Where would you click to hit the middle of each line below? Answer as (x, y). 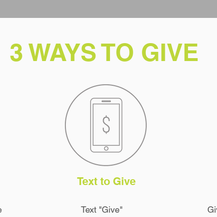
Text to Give (106, 181)
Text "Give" (102, 209)
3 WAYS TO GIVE (104, 52)
